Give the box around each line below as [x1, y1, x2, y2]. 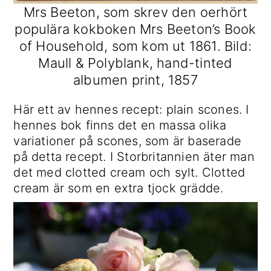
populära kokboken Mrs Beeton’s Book [15, 21, 256, 38]
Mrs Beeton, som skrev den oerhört [23, 4, 248, 21]
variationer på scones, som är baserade [13, 134, 241, 149]
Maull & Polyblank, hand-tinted [38, 55, 233, 71]
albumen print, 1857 [73, 72, 198, 88]
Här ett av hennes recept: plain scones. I [13, 102, 249, 117]
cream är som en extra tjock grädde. [13, 181, 227, 196]
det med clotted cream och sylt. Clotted [13, 165, 246, 180]
